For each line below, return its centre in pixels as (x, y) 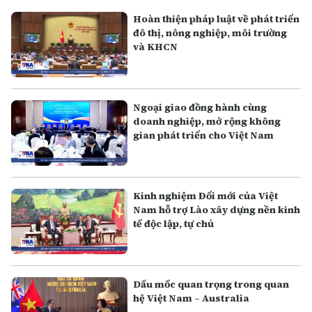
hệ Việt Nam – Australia (192, 298)
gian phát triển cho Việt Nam (204, 135)
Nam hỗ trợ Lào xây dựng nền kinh (217, 210)
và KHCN (156, 47)
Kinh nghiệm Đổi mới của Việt (206, 196)
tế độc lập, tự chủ (174, 224)
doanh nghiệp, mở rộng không (207, 122)
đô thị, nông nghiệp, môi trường (210, 33)
